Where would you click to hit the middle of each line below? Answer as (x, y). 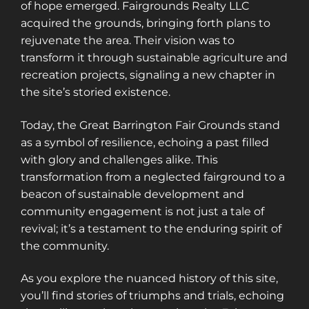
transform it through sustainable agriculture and (154, 58)
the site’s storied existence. (96, 92)
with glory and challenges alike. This (119, 159)
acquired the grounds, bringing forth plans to (146, 23)
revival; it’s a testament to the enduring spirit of (151, 228)
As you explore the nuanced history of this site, (149, 278)
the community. (65, 246)
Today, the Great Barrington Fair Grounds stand (150, 125)
